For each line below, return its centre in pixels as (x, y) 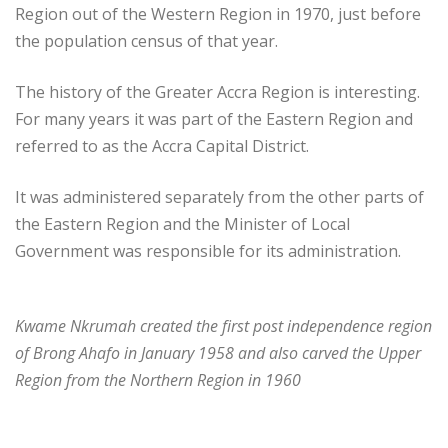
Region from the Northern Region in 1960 (158, 380)
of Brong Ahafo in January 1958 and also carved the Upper (218, 353)
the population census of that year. (146, 41)
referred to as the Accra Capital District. (162, 146)
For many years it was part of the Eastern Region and (214, 119)
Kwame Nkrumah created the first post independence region (223, 326)
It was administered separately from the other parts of (219, 197)
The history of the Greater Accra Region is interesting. (217, 92)
